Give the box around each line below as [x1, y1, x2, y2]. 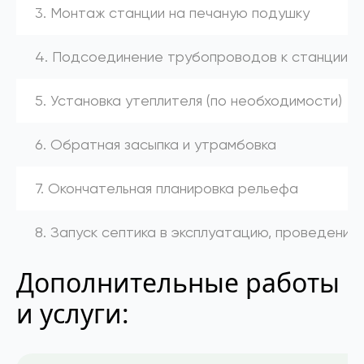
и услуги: [16, 295, 129, 331]
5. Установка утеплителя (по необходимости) [35, 91, 342, 109]
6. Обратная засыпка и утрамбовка [35, 135, 276, 153]
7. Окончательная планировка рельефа [35, 179, 298, 197]
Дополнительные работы [16, 264, 340, 300]
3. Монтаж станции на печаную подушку [35, 3, 310, 21]
